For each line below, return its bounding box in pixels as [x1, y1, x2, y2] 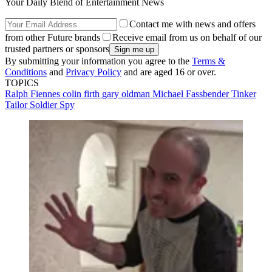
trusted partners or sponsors [5, 44, 109, 55]
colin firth [63, 89, 102, 100]
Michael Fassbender [152, 89, 231, 100]
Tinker [231, 89, 256, 100]
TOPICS [5, 78, 39, 89]
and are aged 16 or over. [121, 67, 216, 78]
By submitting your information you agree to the [5, 56, 192, 67]
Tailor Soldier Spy [5, 100, 75, 110]
